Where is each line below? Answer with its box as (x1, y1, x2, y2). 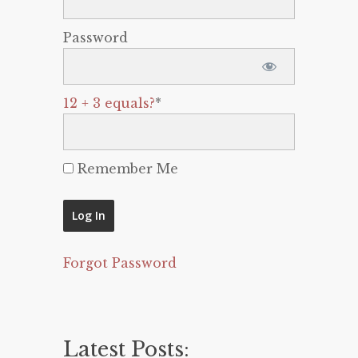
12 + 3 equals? (63, 95, 155, 111)
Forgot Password (63, 255, 177, 271)
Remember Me (74, 161, 178, 177)
